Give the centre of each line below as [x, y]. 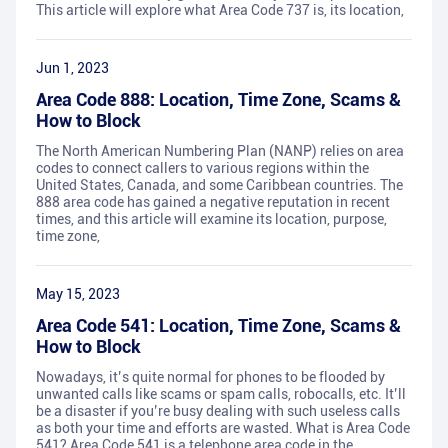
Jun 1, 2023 [72, 68]
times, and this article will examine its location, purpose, [211, 219]
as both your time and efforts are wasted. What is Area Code [223, 428]
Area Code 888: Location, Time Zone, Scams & [218, 100]
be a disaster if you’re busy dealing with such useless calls [218, 411]
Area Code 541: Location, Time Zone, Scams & [218, 326]
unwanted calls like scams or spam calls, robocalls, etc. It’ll [221, 394]
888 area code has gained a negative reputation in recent [213, 202]
